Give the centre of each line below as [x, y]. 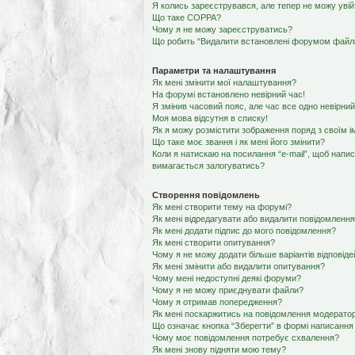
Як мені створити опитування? [214, 242]
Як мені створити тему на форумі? [222, 207]
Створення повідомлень [206, 195]
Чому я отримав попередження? [217, 302]
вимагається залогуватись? [208, 166]
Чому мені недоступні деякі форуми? [227, 278]
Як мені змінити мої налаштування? [224, 82]
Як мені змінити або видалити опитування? [239, 266]
